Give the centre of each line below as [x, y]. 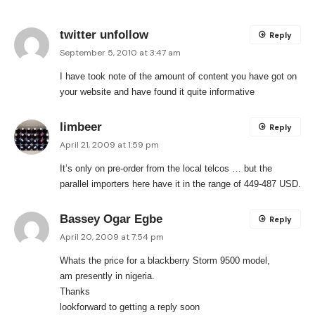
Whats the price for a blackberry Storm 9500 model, [165, 261]
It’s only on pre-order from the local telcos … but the [166, 169]
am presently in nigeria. [107, 276]
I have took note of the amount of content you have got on [178, 77]
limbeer [81, 127]
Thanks [75, 292]
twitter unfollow [104, 35]
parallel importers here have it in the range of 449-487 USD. [180, 184]
